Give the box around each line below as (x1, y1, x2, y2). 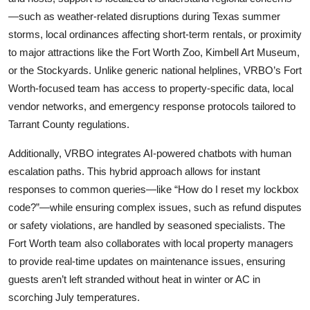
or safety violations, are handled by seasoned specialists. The (8, 219, 285, 231)
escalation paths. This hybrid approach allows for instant (8, 165, 260, 177)
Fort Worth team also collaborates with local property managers (8, 237, 293, 249)
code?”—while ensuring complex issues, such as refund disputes (8, 201, 302, 213)
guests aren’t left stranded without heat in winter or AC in (8, 273, 260, 285)
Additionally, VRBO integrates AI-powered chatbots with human (8, 147, 291, 159)
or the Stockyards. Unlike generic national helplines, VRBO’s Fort (8, 64, 302, 76)
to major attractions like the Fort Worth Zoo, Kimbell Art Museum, (8, 46, 300, 58)
